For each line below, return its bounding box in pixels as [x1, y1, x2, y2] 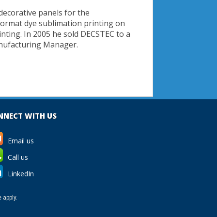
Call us [5, 153, 28, 162]
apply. [1, 194, 17, 201]
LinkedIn [5, 169, 34, 179]
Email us [5, 136, 34, 146]
